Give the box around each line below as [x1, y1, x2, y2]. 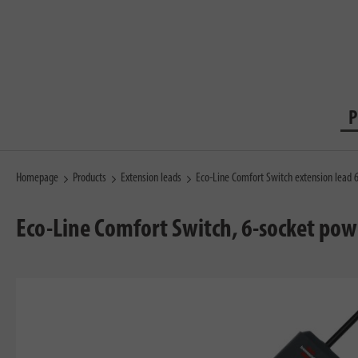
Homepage [16, 172, 58, 185]
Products [73, 172, 106, 185]
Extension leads [121, 172, 181, 185]
